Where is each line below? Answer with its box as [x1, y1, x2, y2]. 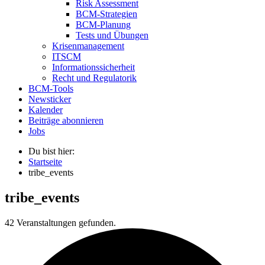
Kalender [28, 104, 63, 115]
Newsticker [28, 93, 71, 104]
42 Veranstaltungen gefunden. [5, 217, 116, 228]
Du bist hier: [28, 146, 75, 156]
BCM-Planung [76, 19, 131, 30]
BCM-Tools [28, 83, 73, 93]
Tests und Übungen [76, 30, 148, 40]
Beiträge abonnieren [28, 115, 104, 125]
